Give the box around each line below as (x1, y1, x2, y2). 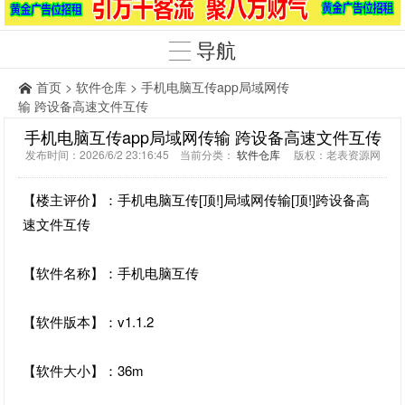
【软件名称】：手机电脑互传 (23, 263, 200, 282)
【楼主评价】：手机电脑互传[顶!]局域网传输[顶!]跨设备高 (23, 190, 371, 209)
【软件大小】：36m (23, 361, 145, 380)
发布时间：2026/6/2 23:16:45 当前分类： (24, 146, 237, 162)
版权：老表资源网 (279, 146, 381, 162)
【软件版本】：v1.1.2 (23, 312, 155, 331)
